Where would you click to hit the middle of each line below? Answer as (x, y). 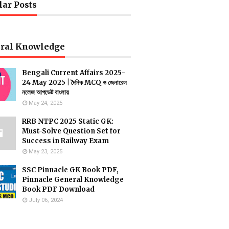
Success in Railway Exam (65, 141)
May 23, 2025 (45, 152)
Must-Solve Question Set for (71, 131)
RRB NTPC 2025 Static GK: (68, 121)
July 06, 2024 (46, 200)
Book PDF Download (58, 189)
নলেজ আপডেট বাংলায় (45, 92)
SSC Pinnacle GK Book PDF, (70, 170)
